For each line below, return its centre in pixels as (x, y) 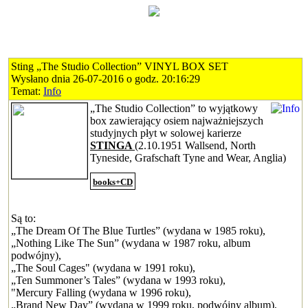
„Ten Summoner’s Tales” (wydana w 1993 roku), (118, 280)
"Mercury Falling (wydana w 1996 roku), (101, 293)
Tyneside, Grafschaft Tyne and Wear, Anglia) (188, 158)
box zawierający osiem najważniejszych (177, 121)
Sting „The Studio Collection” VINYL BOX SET (120, 66)
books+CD (113, 182)
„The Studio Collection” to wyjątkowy (174, 108)
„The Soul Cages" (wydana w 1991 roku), (103, 268)
